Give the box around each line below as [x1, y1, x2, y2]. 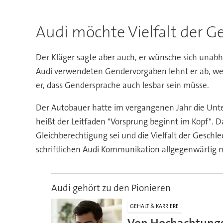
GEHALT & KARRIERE [130, 203, 179, 211]
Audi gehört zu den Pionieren [51, 181, 171, 194]
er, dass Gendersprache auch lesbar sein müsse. [35, 79, 209, 91]
